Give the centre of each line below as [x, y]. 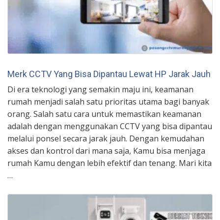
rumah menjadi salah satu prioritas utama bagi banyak [108, 101]
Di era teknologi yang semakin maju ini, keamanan [100, 89]
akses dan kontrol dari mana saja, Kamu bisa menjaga [106, 151]
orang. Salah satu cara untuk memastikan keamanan [104, 114]
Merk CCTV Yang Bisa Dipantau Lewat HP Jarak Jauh [109, 74]
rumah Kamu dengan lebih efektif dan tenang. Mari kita [110, 163]
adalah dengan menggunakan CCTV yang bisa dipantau [110, 126]
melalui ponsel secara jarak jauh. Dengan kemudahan [106, 138]
